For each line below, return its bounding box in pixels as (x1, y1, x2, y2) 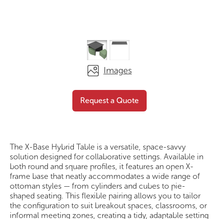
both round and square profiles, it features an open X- (10, 161, 194, 171)
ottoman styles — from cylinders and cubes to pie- (10, 181, 185, 191)
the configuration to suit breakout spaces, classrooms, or (10, 200, 207, 210)
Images (103, 65, 132, 76)
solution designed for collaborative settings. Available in (10, 152, 203, 161)
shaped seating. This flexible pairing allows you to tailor (10, 191, 200, 200)
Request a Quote (80, 95, 139, 105)
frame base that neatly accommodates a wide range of (10, 171, 200, 181)
